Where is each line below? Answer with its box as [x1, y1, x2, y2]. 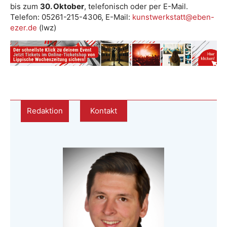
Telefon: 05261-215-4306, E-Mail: [10, 12, 132, 22]
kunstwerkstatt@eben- [132, 12, 214, 22]
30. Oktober [40, 2, 84, 11]
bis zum [10, 2, 40, 11]
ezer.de [10, 23, 37, 32]
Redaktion [27, 106, 63, 116]
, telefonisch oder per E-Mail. [84, 2, 188, 11]
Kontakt [90, 106, 117, 116]
